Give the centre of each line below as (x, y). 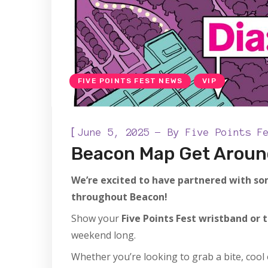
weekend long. (103, 235)
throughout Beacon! (119, 197)
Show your (96, 218)
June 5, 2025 (114, 132)
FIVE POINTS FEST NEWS (130, 81)
